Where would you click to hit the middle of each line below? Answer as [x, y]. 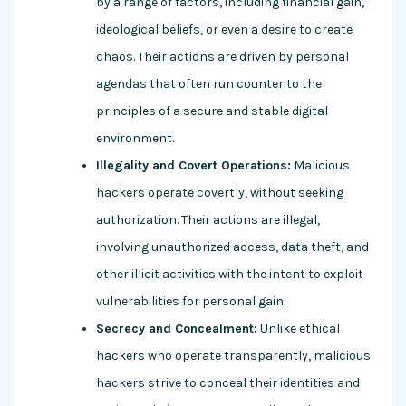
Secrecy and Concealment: [177, 329]
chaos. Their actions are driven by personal [222, 57]
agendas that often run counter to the [209, 84]
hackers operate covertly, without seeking [220, 193]
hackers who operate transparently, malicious [233, 356]
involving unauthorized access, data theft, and [232, 247]
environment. [135, 139]
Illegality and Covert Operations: [193, 166]
